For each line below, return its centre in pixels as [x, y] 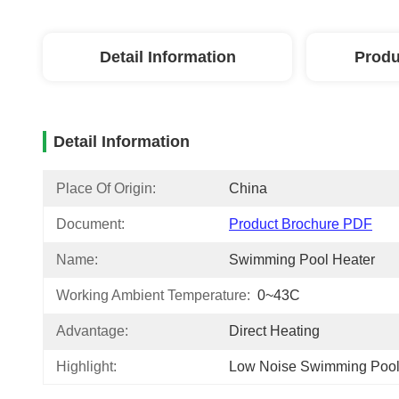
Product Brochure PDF [301, 224]
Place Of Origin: [106, 188]
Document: [90, 224]
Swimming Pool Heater [302, 260]
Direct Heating [274, 331]
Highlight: [86, 366]
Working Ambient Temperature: [153, 295]
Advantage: [92, 331]
